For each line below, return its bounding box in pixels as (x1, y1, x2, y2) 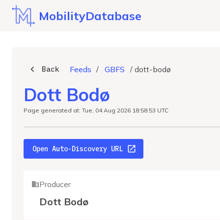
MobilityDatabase (39, 8, 142, 23)
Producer (39, 179, 71, 189)
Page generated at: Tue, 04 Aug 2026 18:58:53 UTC (24, 107, 168, 114)
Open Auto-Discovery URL (32, 144, 123, 153)
